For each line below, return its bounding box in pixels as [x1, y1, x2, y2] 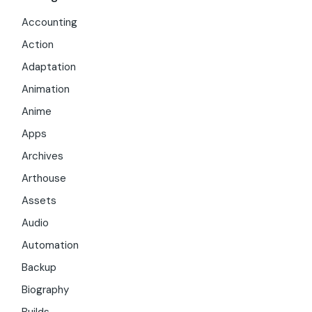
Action [22, 38, 54, 52]
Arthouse [22, 171, 67, 186]
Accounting [22, 15, 78, 30]
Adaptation [22, 60, 77, 75]
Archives [22, 149, 64, 164]
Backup [22, 260, 57, 275]
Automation [22, 238, 79, 253]
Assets [22, 194, 57, 208]
